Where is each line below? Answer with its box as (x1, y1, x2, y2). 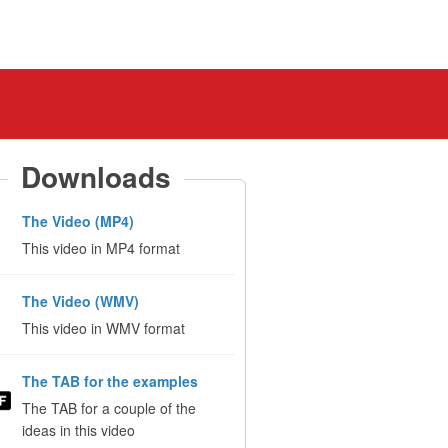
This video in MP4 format (21, 238, 180, 258)
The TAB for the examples (21, 371, 198, 391)
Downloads (21, 156, 171, 198)
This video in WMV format (21, 318, 185, 338)
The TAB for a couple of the (21, 398, 196, 418)
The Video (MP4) (21, 211, 134, 231)
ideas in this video (21, 420, 135, 440)
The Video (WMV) (21, 291, 139, 311)
